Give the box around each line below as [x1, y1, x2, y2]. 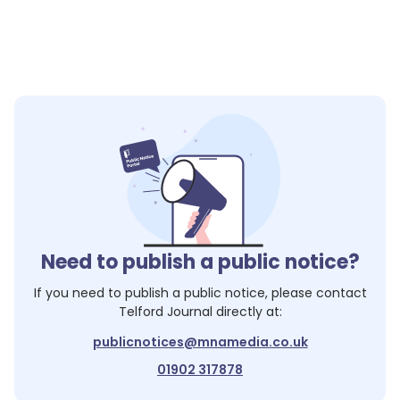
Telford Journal [118, 303, 212, 321]
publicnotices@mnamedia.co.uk [92, 333, 308, 351]
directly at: [212, 303, 282, 321]
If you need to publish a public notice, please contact [33, 284, 367, 302]
